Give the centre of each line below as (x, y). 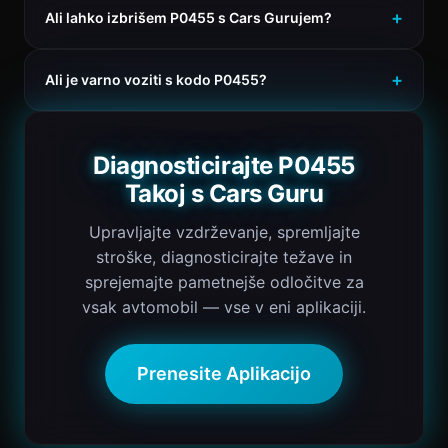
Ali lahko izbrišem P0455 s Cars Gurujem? (188, 17)
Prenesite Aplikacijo (224, 373)
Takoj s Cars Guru (224, 193)
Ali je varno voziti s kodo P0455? (156, 79)
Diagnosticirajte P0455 (224, 165)
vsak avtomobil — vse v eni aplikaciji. (224, 307)
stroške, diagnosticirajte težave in (224, 257)
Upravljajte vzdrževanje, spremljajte (224, 232)
